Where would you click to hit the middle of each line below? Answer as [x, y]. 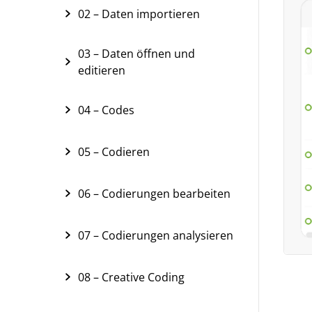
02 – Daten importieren [139, 14]
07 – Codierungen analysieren [156, 235]
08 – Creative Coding [131, 277]
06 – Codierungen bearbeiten [154, 194]
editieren [102, 70]
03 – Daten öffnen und [136, 54]
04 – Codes [106, 110]
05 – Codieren [114, 152]
